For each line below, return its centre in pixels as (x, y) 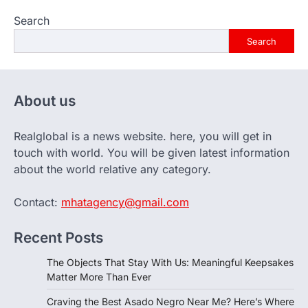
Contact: (37, 202)
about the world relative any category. (112, 169)
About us (45, 101)
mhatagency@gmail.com (125, 202)
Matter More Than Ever (99, 277)
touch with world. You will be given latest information (152, 153)
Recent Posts (58, 238)
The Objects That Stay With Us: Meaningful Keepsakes (170, 263)
